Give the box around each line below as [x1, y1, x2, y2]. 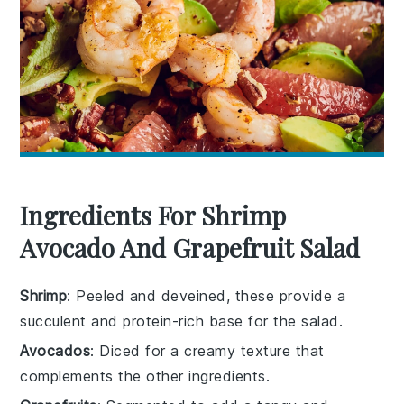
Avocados [20, 341, 91, 360]
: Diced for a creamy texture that [90, 341, 325, 360]
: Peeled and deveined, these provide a [67, 286, 346, 305]
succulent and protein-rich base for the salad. [20, 311, 344, 330]
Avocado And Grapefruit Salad [20, 230, 361, 264]
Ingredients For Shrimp [20, 197, 287, 232]
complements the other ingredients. [20, 366, 271, 385]
